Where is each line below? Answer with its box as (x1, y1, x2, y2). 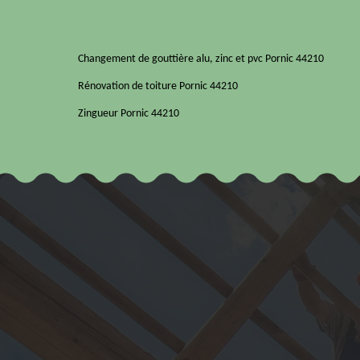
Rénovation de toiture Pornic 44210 (78, 80, 238, 93)
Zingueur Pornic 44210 (78, 108, 179, 121)
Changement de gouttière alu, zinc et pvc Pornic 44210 (78, 53, 324, 66)
